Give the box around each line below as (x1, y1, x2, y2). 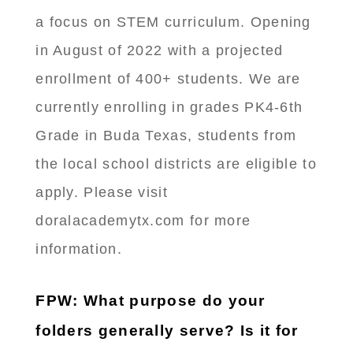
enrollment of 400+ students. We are (35, 71, 301, 87)
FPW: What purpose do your (35, 292, 266, 310)
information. (35, 241, 122, 258)
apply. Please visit (35, 184, 168, 201)
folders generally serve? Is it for (35, 322, 299, 340)
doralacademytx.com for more (35, 213, 251, 229)
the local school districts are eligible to (35, 156, 317, 173)
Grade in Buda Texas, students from (35, 128, 297, 144)
